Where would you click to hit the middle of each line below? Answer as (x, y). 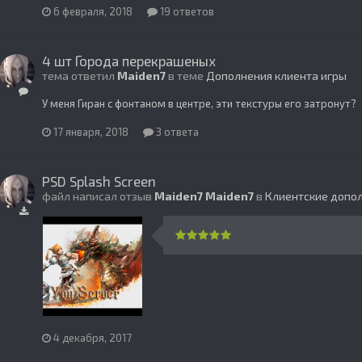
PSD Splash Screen (99, 181)
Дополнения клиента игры (276, 75)
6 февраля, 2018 (93, 11)
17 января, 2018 (91, 132)
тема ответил (80, 75)
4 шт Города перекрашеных (129, 60)
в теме (186, 75)
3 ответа (176, 132)
